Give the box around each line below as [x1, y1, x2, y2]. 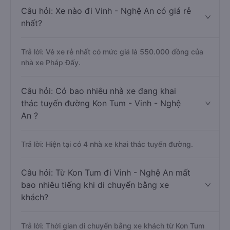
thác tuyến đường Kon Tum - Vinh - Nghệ [21, 98, 181, 108]
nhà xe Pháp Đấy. [21, 58, 81, 67]
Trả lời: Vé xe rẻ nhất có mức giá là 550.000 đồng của [21, 47, 203, 56]
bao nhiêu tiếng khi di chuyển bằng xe [21, 180, 169, 190]
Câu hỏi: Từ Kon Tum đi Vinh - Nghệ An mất [21, 167, 190, 178]
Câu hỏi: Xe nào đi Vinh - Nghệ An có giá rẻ [21, 6, 191, 16]
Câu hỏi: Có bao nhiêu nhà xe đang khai [21, 86, 176, 96]
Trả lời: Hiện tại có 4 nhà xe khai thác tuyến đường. [21, 140, 193, 148]
